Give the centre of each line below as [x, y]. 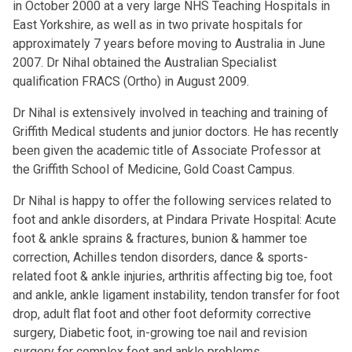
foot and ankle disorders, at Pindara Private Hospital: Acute [174, 220]
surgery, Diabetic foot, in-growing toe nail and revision [160, 333]
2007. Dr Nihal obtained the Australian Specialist [145, 62]
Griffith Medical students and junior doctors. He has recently [176, 132]
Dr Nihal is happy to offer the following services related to [172, 201]
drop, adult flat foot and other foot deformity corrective [162, 314]
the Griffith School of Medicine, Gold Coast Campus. [154, 169]
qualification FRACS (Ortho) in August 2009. [131, 81]
